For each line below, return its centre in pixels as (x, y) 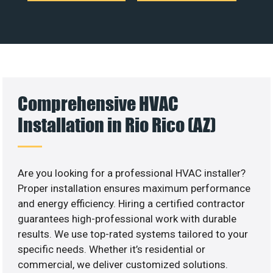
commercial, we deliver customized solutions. (123, 264)
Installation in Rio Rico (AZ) (117, 124)
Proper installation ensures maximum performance (134, 188)
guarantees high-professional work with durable (127, 218)
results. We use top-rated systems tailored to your (133, 234)
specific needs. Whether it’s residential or (112, 249)
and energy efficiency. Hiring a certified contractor (132, 203)
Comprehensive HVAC (98, 103)
